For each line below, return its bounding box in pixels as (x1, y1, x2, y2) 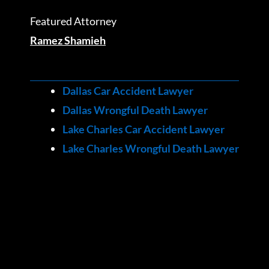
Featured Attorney (30, 14, 116, 28)
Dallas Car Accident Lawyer (62, 84, 193, 98)
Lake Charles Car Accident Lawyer (62, 122, 225, 136)
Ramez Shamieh (30, 33, 106, 47)
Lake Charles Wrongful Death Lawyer (62, 142, 239, 156)
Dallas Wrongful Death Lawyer (62, 103, 208, 117)
